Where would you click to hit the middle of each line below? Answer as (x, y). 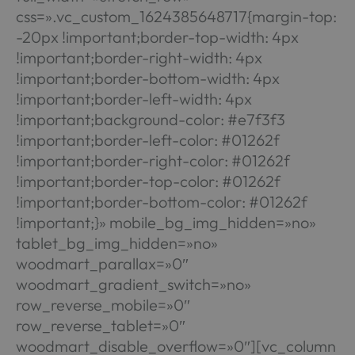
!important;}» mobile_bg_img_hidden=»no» (166, 222)
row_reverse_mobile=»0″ (103, 305)
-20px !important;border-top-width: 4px (157, 37)
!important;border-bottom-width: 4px (147, 78)
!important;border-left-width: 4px (134, 99)
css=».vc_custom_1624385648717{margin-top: (176, 16)
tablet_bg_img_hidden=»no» (116, 243)
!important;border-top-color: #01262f (148, 181)
